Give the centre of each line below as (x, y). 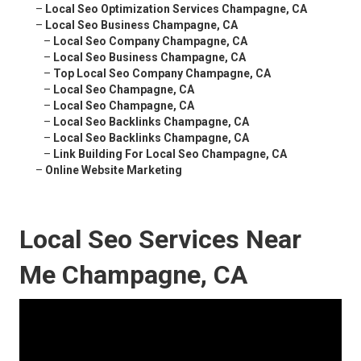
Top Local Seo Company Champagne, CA (162, 74)
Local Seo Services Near (160, 240)
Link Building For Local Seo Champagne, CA (170, 154)
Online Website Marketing (114, 170)
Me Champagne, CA (133, 275)
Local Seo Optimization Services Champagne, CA (176, 9)
